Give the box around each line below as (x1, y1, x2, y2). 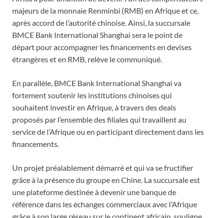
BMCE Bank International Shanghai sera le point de (12, 30, 182, 40)
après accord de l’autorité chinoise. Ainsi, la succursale (12, 18, 190, 28)
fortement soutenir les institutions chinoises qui (12, 91, 172, 100)
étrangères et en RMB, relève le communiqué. (12, 54, 162, 64)
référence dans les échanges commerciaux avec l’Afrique (12, 200, 197, 209)
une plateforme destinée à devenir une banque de (12, 187, 176, 197)
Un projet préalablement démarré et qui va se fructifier (12, 163, 193, 173)
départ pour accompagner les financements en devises (12, 42, 192, 52)
